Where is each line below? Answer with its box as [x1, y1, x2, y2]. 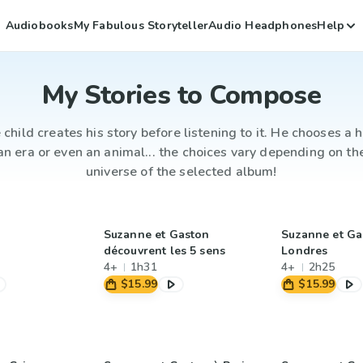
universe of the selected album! [86, 163, 277, 181]
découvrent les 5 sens [103, 243, 225, 258]
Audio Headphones [208, 17, 318, 33]
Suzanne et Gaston [103, 227, 210, 242]
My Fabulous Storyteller [73, 17, 209, 33]
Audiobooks [5, 17, 74, 33]
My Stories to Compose [41, 78, 322, 113]
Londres [281, 243, 328, 258]
